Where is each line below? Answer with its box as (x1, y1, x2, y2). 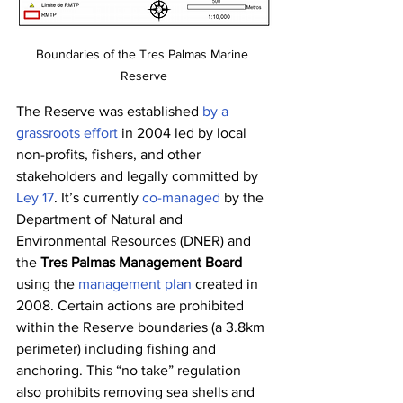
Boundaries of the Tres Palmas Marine (36, 46, 252, 61)
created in (192, 275, 262, 291)
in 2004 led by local (118, 124, 250, 140)
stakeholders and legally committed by (16, 167, 262, 184)
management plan (78, 275, 192, 291)
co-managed (142, 189, 220, 205)
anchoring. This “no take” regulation (16, 362, 245, 378)
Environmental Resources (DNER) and (16, 232, 255, 248)
